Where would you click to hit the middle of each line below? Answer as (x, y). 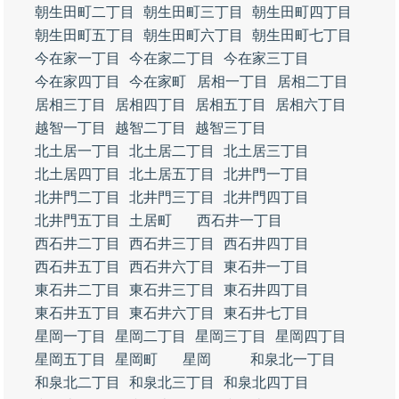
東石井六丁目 (172, 313)
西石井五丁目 (77, 267)
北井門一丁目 (266, 174)
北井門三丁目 (172, 197)
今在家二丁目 (172, 58)
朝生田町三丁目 (193, 12)
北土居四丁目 (77, 174)
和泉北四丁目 (266, 383)
